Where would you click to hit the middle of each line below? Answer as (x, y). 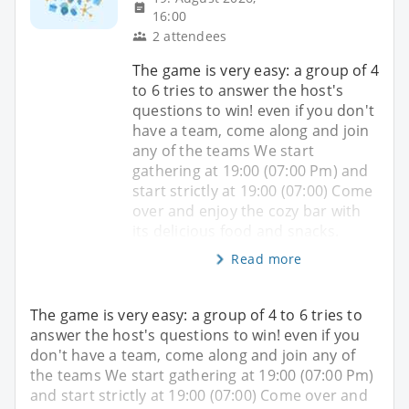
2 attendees (190, 36)
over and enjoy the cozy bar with (247, 210)
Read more (267, 258)
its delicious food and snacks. (236, 231)
